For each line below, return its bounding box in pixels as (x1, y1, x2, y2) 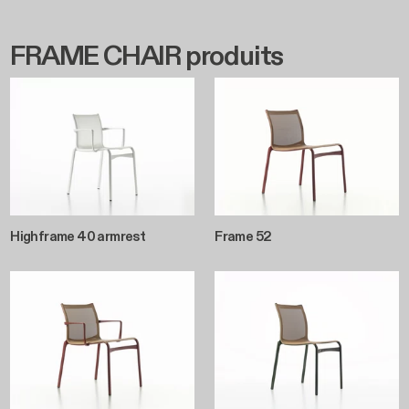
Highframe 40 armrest (10, 227, 146, 246)
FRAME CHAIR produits (10, 37, 284, 75)
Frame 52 (215, 227, 272, 246)
